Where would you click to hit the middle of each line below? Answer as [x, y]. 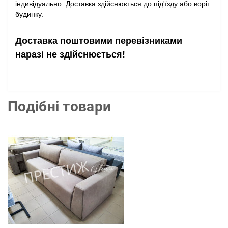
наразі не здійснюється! [72, 54]
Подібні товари [60, 107]
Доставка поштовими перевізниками [99, 41]
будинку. [29, 14]
